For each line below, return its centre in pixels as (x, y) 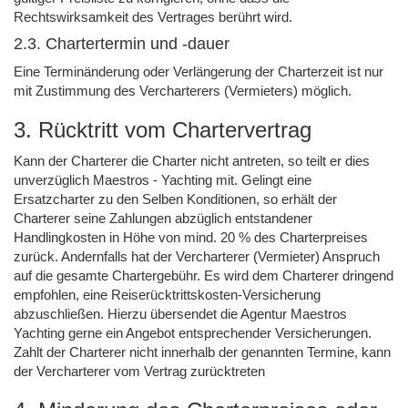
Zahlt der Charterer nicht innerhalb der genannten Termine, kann (202, 352)
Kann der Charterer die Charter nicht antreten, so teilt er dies (192, 160)
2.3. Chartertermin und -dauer (122, 43)
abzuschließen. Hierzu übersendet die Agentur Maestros (180, 313)
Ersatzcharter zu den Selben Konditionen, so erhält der (175, 199)
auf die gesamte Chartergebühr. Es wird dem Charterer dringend (204, 275)
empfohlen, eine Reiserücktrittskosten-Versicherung (167, 294)
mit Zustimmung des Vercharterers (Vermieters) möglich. (183, 90)
